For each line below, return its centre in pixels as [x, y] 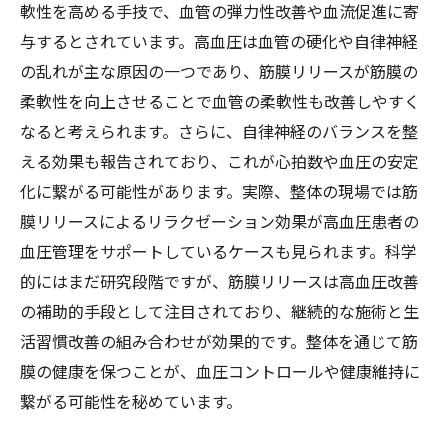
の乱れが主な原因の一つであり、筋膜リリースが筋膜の [219, 71]
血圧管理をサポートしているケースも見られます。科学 [218, 251]
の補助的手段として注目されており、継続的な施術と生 [219, 311]
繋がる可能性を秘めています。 [131, 401]
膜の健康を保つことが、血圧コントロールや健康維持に [220, 371]
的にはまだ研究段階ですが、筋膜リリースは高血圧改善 [219, 281]
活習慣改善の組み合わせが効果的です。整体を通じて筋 [219, 341]
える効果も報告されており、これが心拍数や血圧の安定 [219, 161]
